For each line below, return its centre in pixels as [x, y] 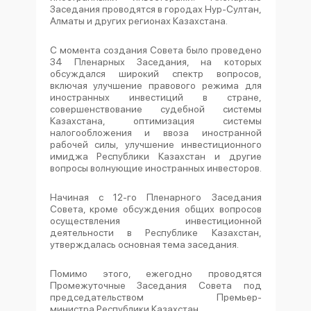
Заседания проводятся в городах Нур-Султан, [155, 9]
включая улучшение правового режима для [155, 85]
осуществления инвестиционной [155, 221]
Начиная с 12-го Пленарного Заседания [155, 197]
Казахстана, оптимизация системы [155, 121]
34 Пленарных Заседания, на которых [155, 62]
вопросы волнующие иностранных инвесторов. [155, 168]
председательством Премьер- [155, 297]
